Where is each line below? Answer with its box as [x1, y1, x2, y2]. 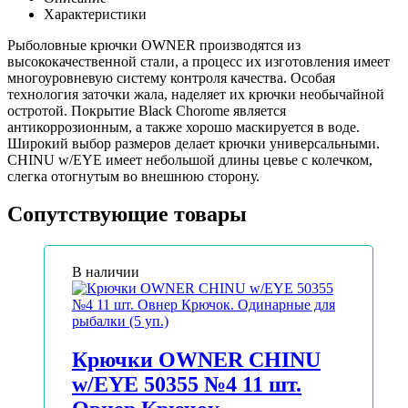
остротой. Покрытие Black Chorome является [7, 102, 286, 118]
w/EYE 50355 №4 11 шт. [72, 372, 301, 397]
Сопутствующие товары [7, 202, 247, 227]
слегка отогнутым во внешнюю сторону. [7, 168, 260, 184]
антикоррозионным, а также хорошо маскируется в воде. [7, 118, 360, 135]
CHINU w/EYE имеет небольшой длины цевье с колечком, [7, 151, 372, 168]
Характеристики [44, 5, 147, 22]
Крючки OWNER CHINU [72, 348, 321, 372]
